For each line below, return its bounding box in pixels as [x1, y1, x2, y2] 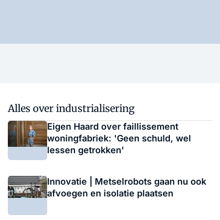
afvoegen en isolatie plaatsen [47, 188, 173, 198]
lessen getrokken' [47, 145, 124, 155]
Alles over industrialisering [8, 102, 135, 114]
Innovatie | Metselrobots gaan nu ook [47, 176, 206, 187]
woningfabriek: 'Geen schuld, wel [47, 133, 191, 143]
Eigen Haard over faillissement [47, 121, 178, 132]
